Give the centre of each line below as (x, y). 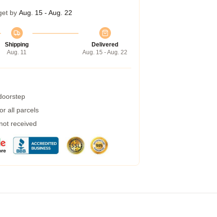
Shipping (17, 45)
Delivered (105, 45)
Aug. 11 (17, 52)
